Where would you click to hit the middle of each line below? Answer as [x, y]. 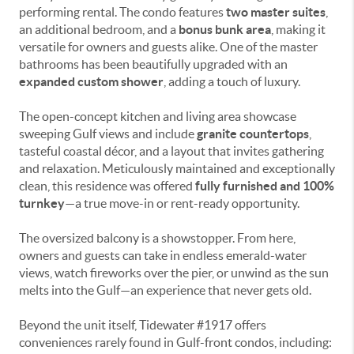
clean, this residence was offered [107, 186]
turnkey [42, 203]
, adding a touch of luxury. [232, 81]
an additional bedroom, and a [99, 29]
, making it [298, 29]
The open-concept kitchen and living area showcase [158, 116]
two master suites [276, 12]
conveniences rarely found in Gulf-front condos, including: [175, 342]
